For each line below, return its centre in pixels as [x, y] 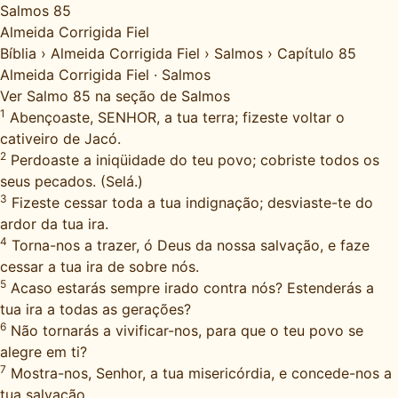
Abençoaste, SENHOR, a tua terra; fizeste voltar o [175, 117]
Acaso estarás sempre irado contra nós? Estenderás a [190, 288]
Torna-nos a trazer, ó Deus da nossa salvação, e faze [188, 245]
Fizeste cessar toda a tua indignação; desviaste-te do [190, 203]
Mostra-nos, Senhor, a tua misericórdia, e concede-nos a [199, 373]
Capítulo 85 [317, 53]
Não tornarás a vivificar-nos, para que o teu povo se [185, 330]
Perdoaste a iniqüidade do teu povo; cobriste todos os [193, 160]
